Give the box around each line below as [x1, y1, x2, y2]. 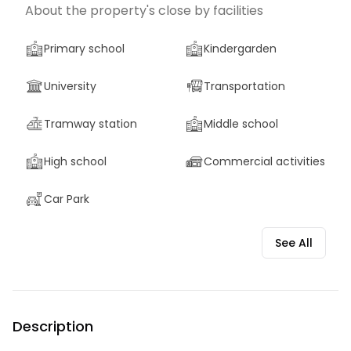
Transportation [204, 78, 285, 94]
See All [275, 235, 313, 251]
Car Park [44, 191, 89, 207]
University [44, 78, 96, 94]
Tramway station [44, 116, 137, 132]
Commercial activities [204, 154, 325, 169]
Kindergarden [204, 41, 277, 56]
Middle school [204, 116, 278, 132]
